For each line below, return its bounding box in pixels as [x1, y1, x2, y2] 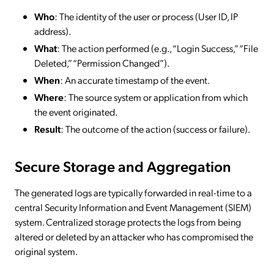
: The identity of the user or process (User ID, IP [54, 9, 238, 23]
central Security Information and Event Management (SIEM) [15, 200, 251, 213]
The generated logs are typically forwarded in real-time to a [15, 185, 252, 199]
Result [34, 122, 61, 135]
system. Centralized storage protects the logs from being [15, 215, 241, 228]
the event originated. [34, 105, 117, 118]
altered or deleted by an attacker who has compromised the [15, 229, 253, 243]
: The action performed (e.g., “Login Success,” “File [57, 41, 258, 54]
